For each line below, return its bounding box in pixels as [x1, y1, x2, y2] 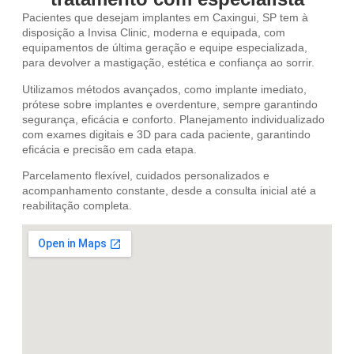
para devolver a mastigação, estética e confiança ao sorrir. [22, 56, 314, 70]
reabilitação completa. [22, 199, 132, 213]
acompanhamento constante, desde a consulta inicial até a [22, 184, 316, 198]
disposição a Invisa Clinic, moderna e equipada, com [22, 26, 285, 40]
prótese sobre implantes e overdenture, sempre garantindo [22, 97, 318, 111]
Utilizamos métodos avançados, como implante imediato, [22, 82, 307, 96]
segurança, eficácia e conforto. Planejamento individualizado [22, 112, 325, 126]
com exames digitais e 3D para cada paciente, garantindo [22, 127, 311, 141]
